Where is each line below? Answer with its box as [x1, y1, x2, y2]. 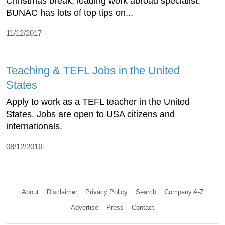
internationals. [6, 121, 62, 132]
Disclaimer [46, 188, 77, 196]
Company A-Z [164, 188, 204, 196]
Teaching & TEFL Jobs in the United [6, 64, 180, 77]
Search [135, 188, 156, 196]
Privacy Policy [85, 188, 128, 196]
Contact [132, 204, 154, 212]
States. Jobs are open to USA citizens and [6, 109, 175, 120]
